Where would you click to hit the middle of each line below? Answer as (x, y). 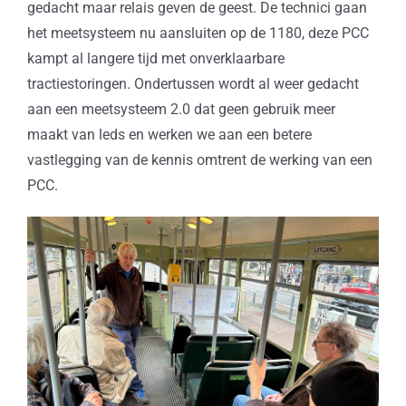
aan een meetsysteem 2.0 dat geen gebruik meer (181, 110)
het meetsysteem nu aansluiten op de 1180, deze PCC (198, 34)
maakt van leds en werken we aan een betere (169, 135)
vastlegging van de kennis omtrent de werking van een (199, 160)
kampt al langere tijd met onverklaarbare (155, 59)
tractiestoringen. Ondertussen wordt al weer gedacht (193, 84)
